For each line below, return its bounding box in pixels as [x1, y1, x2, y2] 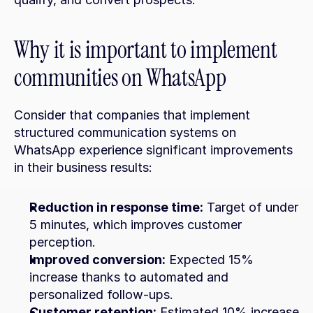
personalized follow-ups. [29, 287, 173, 302]
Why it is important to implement [14, 35, 277, 65]
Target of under [203, 200, 298, 214]
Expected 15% [166, 252, 254, 267]
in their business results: [14, 160, 152, 175]
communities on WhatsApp [14, 63, 226, 93]
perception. [29, 235, 96, 249]
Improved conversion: [29, 252, 166, 267]
